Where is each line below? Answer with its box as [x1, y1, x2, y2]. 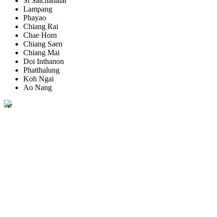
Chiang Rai [23, 22, 58, 31]
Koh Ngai [23, 75, 54, 83]
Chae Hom [23, 31, 57, 40]
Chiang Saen [23, 40, 62, 48]
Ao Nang [23, 83, 52, 92]
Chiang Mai [23, 48, 60, 57]
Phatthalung [23, 66, 60, 75]
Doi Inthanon [23, 57, 64, 66]
